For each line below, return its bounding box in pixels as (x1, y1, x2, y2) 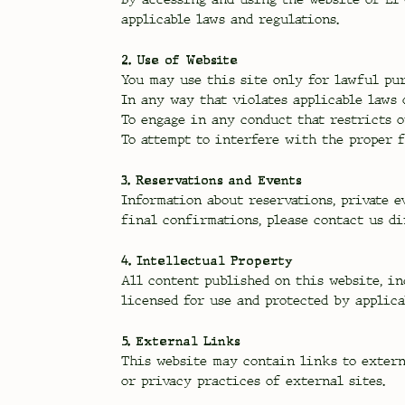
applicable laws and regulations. (121, 10, 340, 28)
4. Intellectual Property (121, 251, 294, 268)
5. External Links (121, 332, 241, 349)
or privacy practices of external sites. (121, 372, 386, 390)
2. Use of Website (121, 51, 239, 68)
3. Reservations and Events (121, 171, 303, 188)
